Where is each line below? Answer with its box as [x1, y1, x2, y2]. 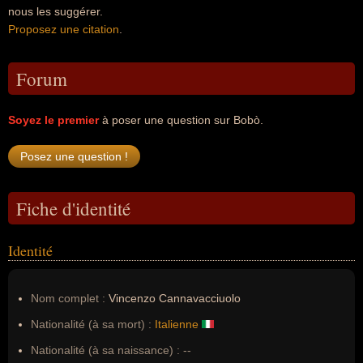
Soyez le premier [8, 113, 99, 126]
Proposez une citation [8, 23, 119, 36]
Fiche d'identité [16, 196, 130, 220]
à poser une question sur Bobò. [99, 113, 263, 126]
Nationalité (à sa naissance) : [31, 344, 180, 357]
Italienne [155, 318, 199, 331]
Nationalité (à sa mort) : [31, 318, 152, 331]
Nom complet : [31, 292, 109, 305]
